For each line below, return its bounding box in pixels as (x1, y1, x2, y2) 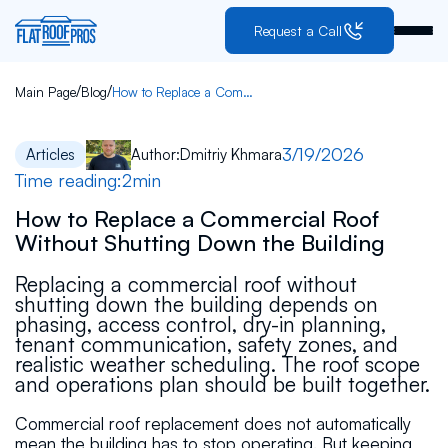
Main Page (14, 83, 76, 100)
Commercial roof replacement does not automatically (14, 412, 411, 434)
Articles (26, 144, 76, 164)
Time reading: (14, 168, 122, 191)
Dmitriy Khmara (180, 144, 283, 164)
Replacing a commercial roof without (14, 270, 357, 297)
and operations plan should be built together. (14, 370, 430, 397)
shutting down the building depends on (14, 290, 378, 317)
